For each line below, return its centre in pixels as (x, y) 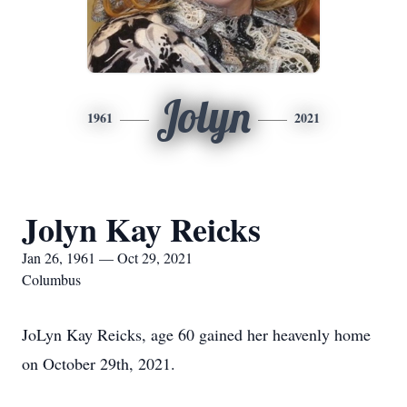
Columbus (51, 279)
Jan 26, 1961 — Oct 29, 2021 (107, 258)
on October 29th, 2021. (99, 363)
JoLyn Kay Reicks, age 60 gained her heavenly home (196, 334)
